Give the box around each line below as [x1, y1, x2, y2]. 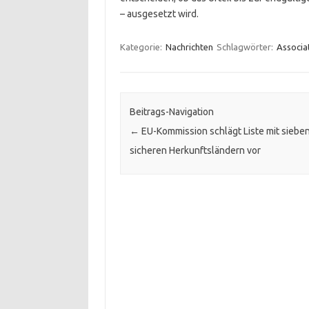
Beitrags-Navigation [129, 106, 214, 118]
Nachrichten [165, 42, 213, 52]
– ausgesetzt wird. [119, 8, 199, 19]
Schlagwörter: [216, 42, 275, 52]
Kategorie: [119, 42, 164, 52]
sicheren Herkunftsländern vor [129, 145, 261, 157]
